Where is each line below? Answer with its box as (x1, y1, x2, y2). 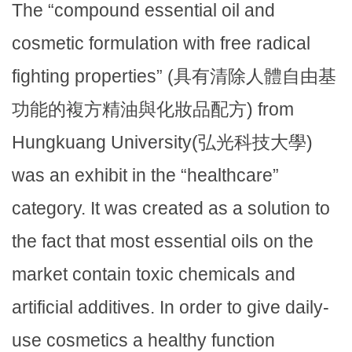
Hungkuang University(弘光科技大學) (12, 132, 313, 153)
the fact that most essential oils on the (12, 231, 313, 252)
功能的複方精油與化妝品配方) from (12, 99, 294, 120)
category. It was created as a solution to (12, 198, 330, 219)
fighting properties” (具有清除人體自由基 (12, 66, 336, 87)
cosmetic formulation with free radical (12, 33, 310, 54)
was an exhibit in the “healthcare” (12, 165, 279, 186)
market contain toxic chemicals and (12, 264, 295, 285)
